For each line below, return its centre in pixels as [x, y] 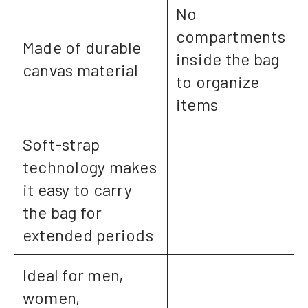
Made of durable [82, 47]
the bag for [63, 212]
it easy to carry [77, 190]
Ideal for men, [73, 275]
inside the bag [228, 59]
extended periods [88, 235]
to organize [218, 82]
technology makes [90, 167]
